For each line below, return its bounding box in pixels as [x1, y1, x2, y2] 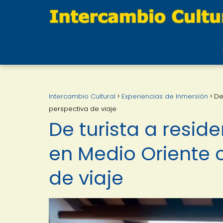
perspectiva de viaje [49, 104, 116, 113]
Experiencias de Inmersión [121, 92, 208, 101]
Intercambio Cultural [49, 92, 115, 101]
